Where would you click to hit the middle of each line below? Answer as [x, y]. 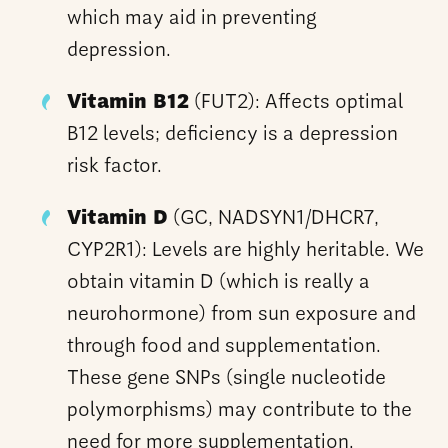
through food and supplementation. [224, 346]
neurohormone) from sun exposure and [242, 314]
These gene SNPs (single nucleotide [227, 378]
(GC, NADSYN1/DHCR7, [274, 218]
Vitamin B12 [128, 102]
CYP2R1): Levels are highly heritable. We [246, 250]
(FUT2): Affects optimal [296, 102]
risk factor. [115, 166]
